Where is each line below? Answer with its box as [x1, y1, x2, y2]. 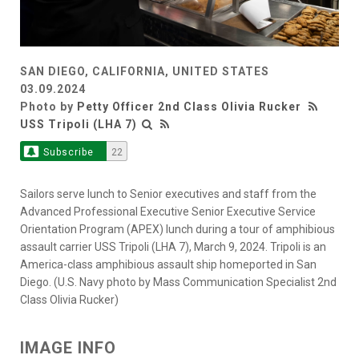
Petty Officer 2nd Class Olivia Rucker [77, 100, 301, 114]
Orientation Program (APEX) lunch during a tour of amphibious [20, 223, 335, 236]
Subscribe [42, 147, 94, 159]
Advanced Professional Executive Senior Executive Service [20, 205, 316, 219]
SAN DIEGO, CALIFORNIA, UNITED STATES [20, 65, 269, 79]
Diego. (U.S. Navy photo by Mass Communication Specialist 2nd [20, 276, 337, 289]
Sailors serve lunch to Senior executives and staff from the [20, 188, 317, 201]
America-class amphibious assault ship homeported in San [20, 258, 317, 272]
